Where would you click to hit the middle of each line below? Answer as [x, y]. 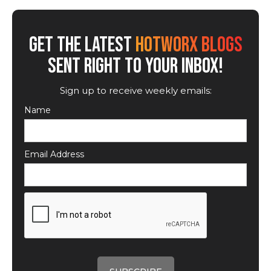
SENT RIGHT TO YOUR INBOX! [135, 66]
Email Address [54, 154]
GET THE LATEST [82, 45]
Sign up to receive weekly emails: [135, 90]
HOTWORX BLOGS [189, 45]
